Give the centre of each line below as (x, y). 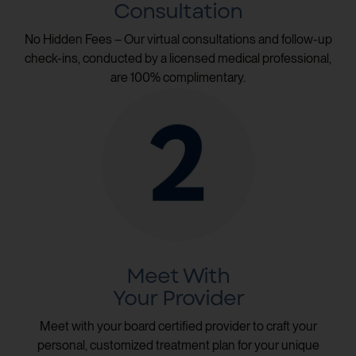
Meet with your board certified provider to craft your (178, 326)
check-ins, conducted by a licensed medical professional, (178, 58)
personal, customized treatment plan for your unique (178, 345)
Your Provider (178, 298)
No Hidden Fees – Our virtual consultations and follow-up (178, 39)
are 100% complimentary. (178, 77)
